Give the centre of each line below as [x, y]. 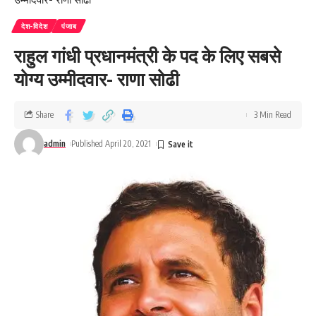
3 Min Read [273, 115]
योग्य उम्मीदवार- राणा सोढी [97, 79]
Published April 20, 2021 [111, 144]
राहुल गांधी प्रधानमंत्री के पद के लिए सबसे [147, 56]
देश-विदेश [35, 26]
